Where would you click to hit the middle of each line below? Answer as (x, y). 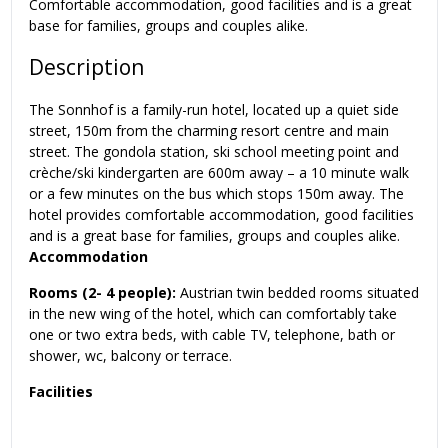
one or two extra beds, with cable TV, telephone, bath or (212, 334)
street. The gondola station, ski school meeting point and (214, 151)
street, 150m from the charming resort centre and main (209, 130)
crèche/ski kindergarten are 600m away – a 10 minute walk (219, 172)
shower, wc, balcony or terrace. (130, 355)
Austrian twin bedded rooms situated (297, 292)
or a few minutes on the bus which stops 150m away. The (216, 193)
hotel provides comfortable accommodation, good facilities (221, 214)
